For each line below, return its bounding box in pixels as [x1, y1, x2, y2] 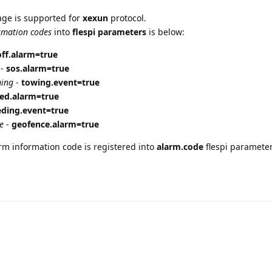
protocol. [108, 12, 146, 24]
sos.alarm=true [6, 62, 69, 74]
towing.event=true [21, 76, 100, 88]
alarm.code [157, 140, 203, 152]
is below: [146, 25, 185, 38]
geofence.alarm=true [12, 118, 99, 130]
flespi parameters [72, 25, 146, 38]
